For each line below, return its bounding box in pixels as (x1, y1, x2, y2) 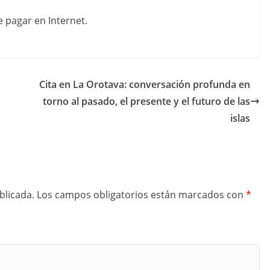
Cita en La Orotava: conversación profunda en (39, 78, 250, 91)
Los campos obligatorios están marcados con (37, 188, 246, 201)
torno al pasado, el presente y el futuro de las (43, 95, 250, 108)
